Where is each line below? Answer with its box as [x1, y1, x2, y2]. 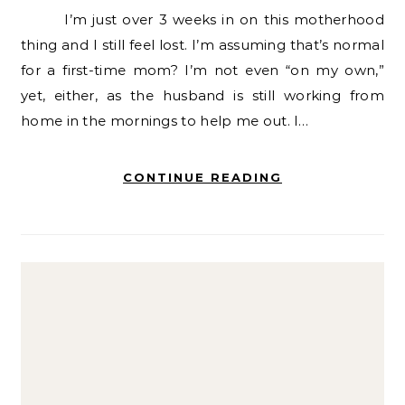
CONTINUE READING [123, 169, 282, 184]
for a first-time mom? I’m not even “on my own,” [21, 61, 384, 79]
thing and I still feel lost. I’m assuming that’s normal [21, 35, 384, 53]
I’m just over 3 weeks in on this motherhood [21, 10, 72, 28]
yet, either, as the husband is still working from [21, 86, 384, 104]
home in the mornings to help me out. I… [21, 111, 309, 129]
